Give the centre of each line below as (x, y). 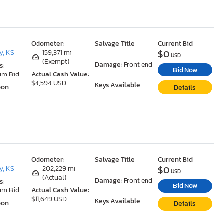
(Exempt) (56, 61)
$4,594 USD (49, 83)
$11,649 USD (49, 199)
